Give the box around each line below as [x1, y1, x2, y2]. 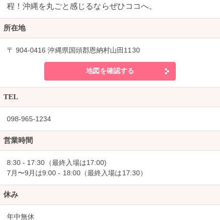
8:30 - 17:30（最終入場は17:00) [6, 159, 107, 166]
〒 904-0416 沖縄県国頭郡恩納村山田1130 [6, 46, 140, 54]
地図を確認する [85, 67, 135, 75]
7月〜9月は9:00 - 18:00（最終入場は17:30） [6, 169, 147, 177]
